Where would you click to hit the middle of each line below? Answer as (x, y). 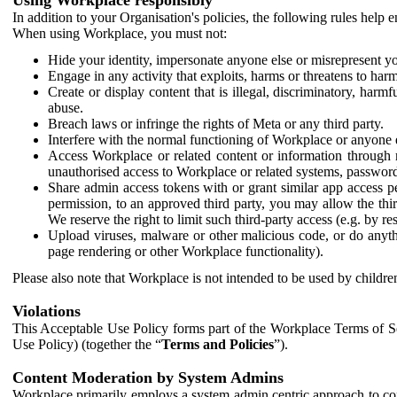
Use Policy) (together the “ (87, 344)
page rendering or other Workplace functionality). (186, 251)
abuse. (66, 107)
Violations (47, 311)
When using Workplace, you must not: (120, 33)
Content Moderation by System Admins (148, 377)
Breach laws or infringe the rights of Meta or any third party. (216, 123)
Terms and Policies (218, 344)
